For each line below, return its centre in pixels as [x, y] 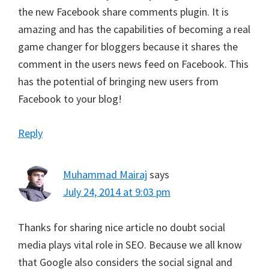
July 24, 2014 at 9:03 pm [117, 192]
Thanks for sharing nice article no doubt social [122, 228]
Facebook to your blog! [70, 99]
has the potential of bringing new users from [118, 82]
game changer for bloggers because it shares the [128, 47]
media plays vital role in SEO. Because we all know [130, 245]
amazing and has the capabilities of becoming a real [134, 29]
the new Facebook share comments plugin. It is [123, 12]
